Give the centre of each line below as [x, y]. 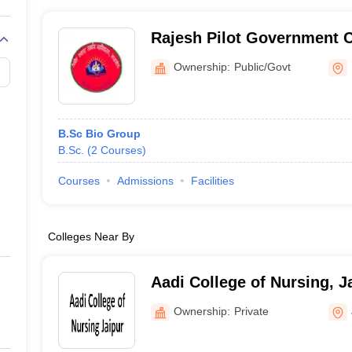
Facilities [212, 181]
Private [251, 311]
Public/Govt [262, 66]
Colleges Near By [91, 236]
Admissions [145, 181]
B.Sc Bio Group [99, 134]
